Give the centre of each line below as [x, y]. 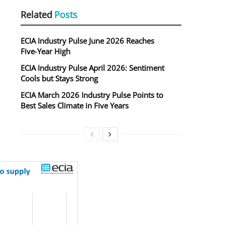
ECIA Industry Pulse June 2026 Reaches [87, 41]
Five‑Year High [45, 51]
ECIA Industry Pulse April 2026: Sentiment [92, 68]
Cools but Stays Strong [59, 79]
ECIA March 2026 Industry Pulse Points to [92, 95]
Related [36, 15]
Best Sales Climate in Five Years [75, 106]
